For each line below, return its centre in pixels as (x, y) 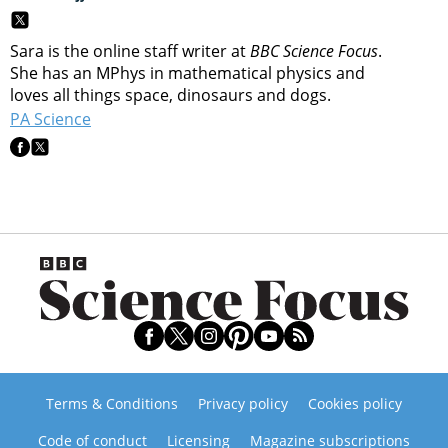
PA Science (50, 119)
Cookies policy (355, 404)
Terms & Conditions (112, 404)
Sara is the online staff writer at (130, 51)
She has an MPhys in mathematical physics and (187, 73)
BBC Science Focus (314, 51)
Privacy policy (243, 404)
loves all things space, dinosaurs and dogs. (170, 95)
